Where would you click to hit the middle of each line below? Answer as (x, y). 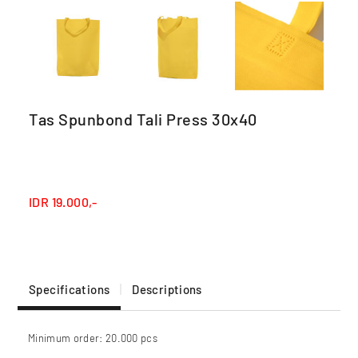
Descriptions (167, 289)
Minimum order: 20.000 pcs (93, 338)
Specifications (70, 289)
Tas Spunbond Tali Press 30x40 (143, 119)
